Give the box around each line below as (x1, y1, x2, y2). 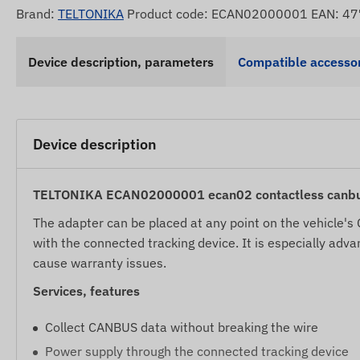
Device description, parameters (28, 54, 214, 71)
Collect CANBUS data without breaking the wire (45, 319, 318, 336)
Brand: (16, 6, 58, 22)
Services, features (33, 283, 140, 300)
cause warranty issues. (33, 255, 166, 272)
